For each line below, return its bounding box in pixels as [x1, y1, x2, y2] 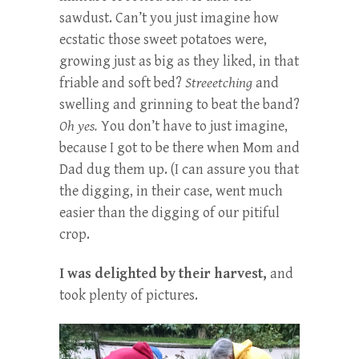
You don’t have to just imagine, [98, 117, 288, 135]
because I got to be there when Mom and [59, 139, 300, 156]
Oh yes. [59, 117, 98, 135]
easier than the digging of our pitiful [59, 204, 280, 221]
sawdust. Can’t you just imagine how [59, 9, 279, 26]
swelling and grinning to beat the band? [59, 95, 300, 113]
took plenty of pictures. [59, 286, 198, 304]
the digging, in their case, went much [59, 182, 283, 200]
